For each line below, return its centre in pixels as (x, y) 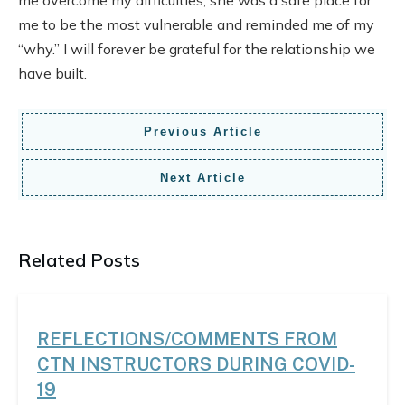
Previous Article (202, 131)
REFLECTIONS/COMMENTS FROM (187, 339)
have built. (52, 73)
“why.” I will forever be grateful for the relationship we (197, 48)
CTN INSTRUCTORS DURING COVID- (196, 364)
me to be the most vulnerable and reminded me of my (196, 24)
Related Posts (79, 259)
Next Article (202, 177)
